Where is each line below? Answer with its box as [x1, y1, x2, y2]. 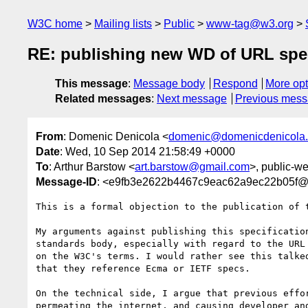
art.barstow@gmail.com [135, 160, 250, 173]
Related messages [55, 93, 151, 105]
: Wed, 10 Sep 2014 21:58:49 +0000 [60, 145, 235, 157]
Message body [133, 78, 205, 90]
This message [55, 78, 128, 90]
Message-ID [36, 175, 97, 188]
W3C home [27, 18, 82, 30]
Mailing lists [94, 18, 152, 30]
